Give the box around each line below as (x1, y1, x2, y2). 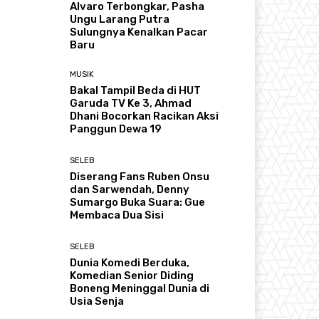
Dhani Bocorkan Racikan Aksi (70, 109, 219, 122)
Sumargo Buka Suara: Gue (70, 196, 206, 209)
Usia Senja (70, 295, 125, 308)
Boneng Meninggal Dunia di (70, 282, 210, 296)
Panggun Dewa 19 (70, 122, 162, 135)
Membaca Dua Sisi (70, 209, 164, 222)
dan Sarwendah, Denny (70, 183, 190, 197)
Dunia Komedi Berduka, (70, 256, 190, 270)
